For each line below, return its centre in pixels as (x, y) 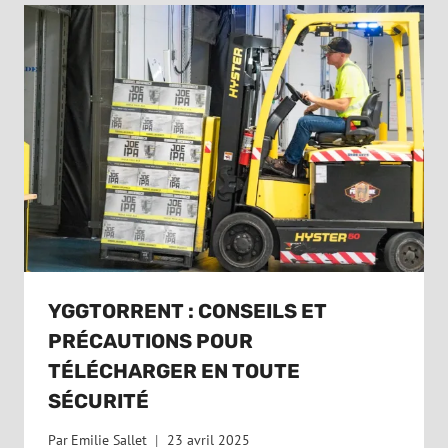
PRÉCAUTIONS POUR (150, 341)
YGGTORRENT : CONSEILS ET (187, 311)
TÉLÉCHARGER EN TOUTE (174, 371)
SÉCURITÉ (98, 401)
